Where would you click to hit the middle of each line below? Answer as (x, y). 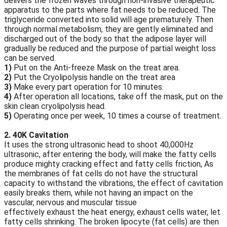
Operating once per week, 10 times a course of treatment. (117, 116)
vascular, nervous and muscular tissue (70, 203)
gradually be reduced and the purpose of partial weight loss (110, 49)
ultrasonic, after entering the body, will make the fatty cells (110, 155)
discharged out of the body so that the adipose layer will (105, 39)
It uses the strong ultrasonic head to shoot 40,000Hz (99, 145)
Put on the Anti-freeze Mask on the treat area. (96, 68)
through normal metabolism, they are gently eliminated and (108, 29)
